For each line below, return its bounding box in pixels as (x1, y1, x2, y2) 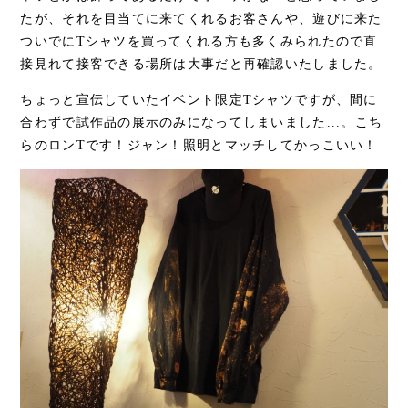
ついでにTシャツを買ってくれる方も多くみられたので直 (20, 34, 378, 48)
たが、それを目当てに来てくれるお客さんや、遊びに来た (20, 11, 382, 25)
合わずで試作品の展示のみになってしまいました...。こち (20, 115, 383, 129)
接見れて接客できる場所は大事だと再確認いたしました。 (20, 56, 382, 71)
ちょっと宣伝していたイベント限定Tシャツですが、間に (20, 92, 378, 107)
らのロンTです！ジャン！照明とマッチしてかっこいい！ (20, 138, 378, 152)
